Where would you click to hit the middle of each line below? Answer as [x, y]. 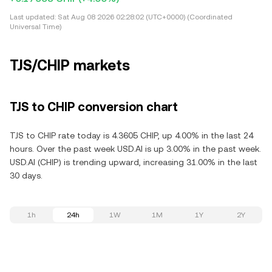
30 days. [26, 175]
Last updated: [33, 17]
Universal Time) [36, 27]
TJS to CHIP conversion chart [94, 107]
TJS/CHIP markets [70, 66]
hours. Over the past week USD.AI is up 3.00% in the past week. [135, 149]
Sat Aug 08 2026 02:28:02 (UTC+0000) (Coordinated [144, 17]
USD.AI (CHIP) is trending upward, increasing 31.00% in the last [134, 162]
